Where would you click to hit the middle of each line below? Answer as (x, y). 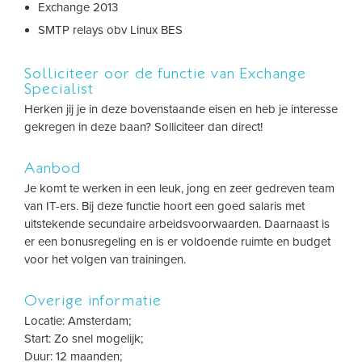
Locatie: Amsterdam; (78, 321)
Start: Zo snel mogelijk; (84, 339)
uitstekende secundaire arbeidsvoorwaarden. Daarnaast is (177, 224)
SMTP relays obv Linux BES (110, 30)
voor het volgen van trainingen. (105, 259)
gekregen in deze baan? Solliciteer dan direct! (143, 127)
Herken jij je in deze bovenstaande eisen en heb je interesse (181, 109)
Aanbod (53, 167)
